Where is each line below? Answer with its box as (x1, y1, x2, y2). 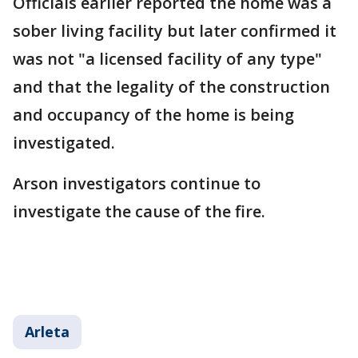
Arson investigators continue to (13, 173, 261, 195)
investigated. (13, 132, 115, 154)
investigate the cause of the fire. (13, 201, 265, 223)
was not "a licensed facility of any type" (13, 48, 322, 70)
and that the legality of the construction (13, 76, 330, 98)
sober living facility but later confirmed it (13, 20, 336, 42)
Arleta (25, 322, 70, 342)
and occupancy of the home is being (13, 104, 294, 126)
